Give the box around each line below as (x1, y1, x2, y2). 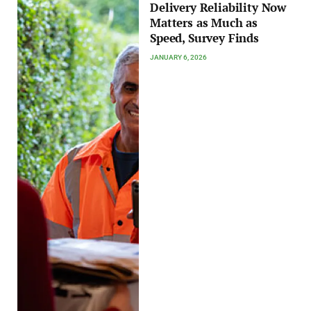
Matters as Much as (150, 15, 258, 31)
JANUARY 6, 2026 (150, 53, 208, 61)
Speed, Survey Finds (150, 30, 259, 46)
